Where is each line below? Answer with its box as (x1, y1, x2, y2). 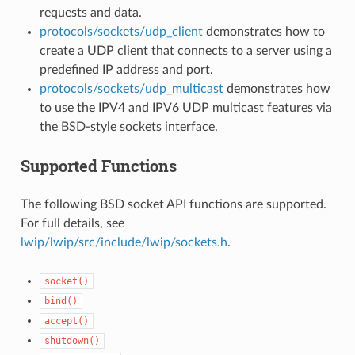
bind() (44, 295, 78, 307)
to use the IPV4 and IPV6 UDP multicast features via (39, 101, 332, 114)
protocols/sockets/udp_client (39, 25, 203, 38)
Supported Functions (20, 155, 177, 176)
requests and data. (39, 6, 142, 19)
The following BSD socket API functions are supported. (20, 197, 326, 211)
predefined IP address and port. (39, 63, 213, 76)
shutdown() (44, 334, 100, 346)
